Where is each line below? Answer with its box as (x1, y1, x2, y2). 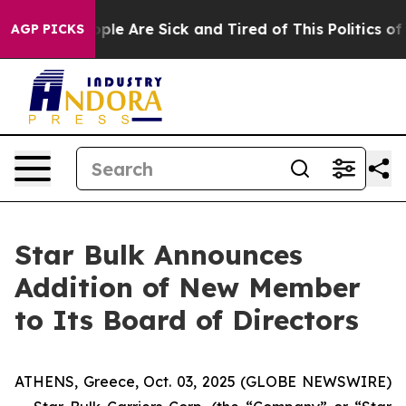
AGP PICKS (11, 21, 84, 37)
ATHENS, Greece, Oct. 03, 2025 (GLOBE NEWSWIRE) (14, 372, 391, 391)
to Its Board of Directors (14, 303, 359, 337)
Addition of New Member (14, 270, 361, 304)
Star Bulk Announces (14, 237, 303, 272)
